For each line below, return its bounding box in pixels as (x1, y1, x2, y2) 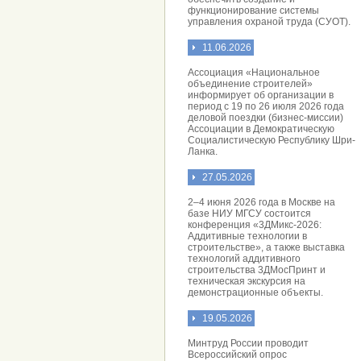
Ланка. (188, 146, 218, 157)
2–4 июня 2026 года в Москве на (188, 197, 335, 208)
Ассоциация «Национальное (188, 67, 320, 78)
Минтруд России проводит (188, 338, 309, 349)
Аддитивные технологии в (188, 230, 307, 242)
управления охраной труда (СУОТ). (188, 16, 351, 27)
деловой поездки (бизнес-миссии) (188, 112, 343, 123)
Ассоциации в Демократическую (188, 123, 334, 135)
